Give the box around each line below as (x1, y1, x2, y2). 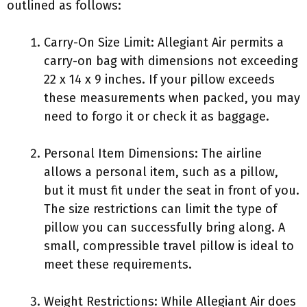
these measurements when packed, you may (44, 90, 300, 106)
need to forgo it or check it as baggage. (44, 109, 269, 124)
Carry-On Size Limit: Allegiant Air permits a (44, 35, 284, 50)
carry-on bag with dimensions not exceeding (44, 53, 298, 69)
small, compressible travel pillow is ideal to (44, 238, 294, 254)
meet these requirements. (44, 257, 192, 272)
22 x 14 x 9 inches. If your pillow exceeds (44, 72, 275, 87)
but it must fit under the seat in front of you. (44, 183, 299, 198)
